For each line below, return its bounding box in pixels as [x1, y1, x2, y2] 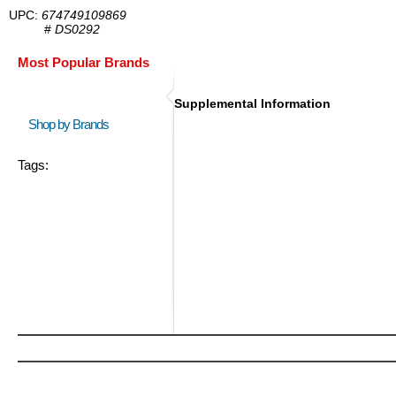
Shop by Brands [28, 117, 117, 132]
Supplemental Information [174, 96, 331, 110]
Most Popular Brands [18, 55, 149, 70]
